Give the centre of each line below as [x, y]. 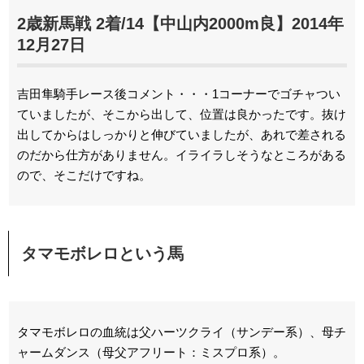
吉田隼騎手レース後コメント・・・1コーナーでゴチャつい [179, 94]
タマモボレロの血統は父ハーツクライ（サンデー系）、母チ [182, 332]
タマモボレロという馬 [102, 253]
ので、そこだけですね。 [84, 175]
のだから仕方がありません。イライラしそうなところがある [182, 155]
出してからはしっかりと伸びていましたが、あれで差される [182, 134]
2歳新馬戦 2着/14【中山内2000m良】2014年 [180, 24]
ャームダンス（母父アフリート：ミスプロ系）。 [151, 352]
